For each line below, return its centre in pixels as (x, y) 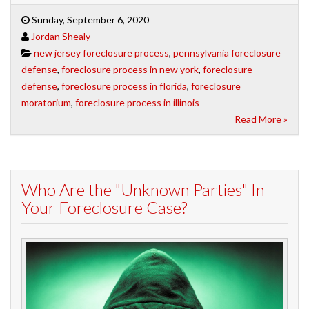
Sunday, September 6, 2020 (89, 19)
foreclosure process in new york (130, 69)
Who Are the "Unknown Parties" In (143, 189)
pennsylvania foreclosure (227, 52)
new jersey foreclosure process (101, 52)
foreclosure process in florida (124, 86)
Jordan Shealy (61, 36)
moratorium (46, 102)
